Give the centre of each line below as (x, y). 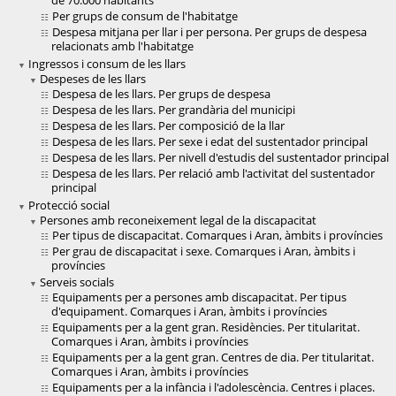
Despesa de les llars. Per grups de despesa (161, 94)
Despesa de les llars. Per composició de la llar (168, 126)
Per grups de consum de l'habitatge (145, 16)
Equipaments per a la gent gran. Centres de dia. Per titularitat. (213, 358)
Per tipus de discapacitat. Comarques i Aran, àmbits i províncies (217, 236)
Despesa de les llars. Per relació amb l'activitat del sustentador (213, 174)
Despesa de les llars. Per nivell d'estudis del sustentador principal (221, 158)
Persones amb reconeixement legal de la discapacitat (178, 221)
